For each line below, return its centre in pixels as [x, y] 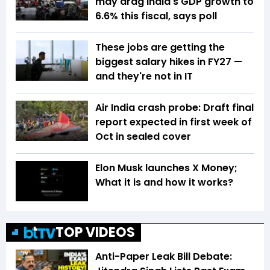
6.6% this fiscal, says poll [156, 16]
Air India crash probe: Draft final [174, 107]
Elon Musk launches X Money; [166, 168]
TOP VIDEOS [95, 233]
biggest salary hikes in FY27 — [169, 61]
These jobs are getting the [160, 47]
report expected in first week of [174, 122]
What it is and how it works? [164, 182]
